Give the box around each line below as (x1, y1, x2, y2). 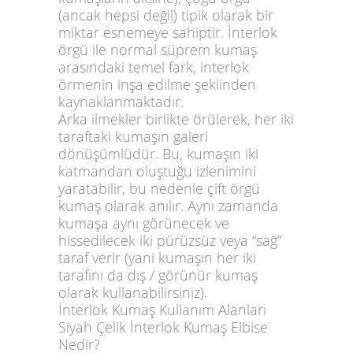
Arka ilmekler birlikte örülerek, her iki (58, 109, 294, 128)
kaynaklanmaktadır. (58, 91, 184, 111)
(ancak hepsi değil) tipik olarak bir (58, 5, 273, 24)
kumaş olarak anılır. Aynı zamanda (58, 195, 278, 215)
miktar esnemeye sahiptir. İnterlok (58, 22, 277, 42)
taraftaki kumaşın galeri (58, 126, 208, 146)
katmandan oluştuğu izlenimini (58, 161, 256, 180)
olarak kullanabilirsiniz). (58, 282, 207, 302)
